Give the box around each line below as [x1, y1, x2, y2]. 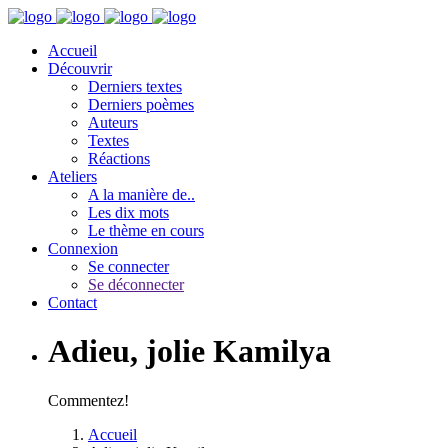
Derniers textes [88, 78, 182, 95]
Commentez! [48, 391, 129, 409]
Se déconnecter [88, 276, 184, 293]
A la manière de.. [88, 186, 195, 203]
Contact [48, 294, 97, 311]
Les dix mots [88, 204, 169, 221]
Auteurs [88, 114, 138, 131]
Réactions [88, 150, 150, 167]
